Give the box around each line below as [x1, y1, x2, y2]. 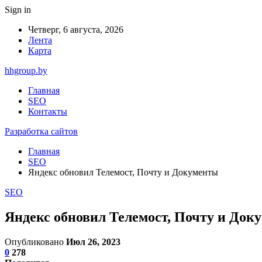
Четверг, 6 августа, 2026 [28, 25, 123, 35]
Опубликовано [5, 236, 66, 247]
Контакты [28, 106, 67, 116]
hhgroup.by [5, 65, 47, 75]
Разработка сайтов [5, 126, 78, 136]
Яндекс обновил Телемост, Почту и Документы [28, 167, 218, 177]
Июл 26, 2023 [66, 236, 120, 247]
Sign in [5, 5, 31, 15]
